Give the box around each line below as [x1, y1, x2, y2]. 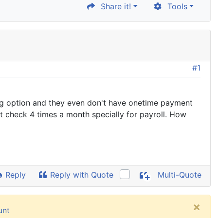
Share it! [96, 1, 131, 11]
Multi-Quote [155, 170, 201, 180]
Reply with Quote [48, 170, 114, 180]
